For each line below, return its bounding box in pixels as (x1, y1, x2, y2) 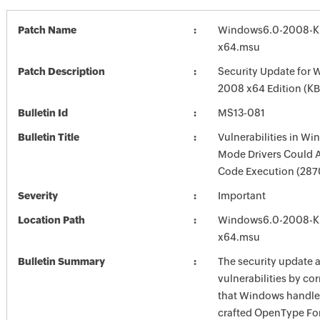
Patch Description (17, 66, 105, 77)
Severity (17, 190, 58, 201)
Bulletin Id (17, 107, 68, 119)
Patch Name (17, 24, 76, 36)
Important (217, 190, 266, 201)
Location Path (17, 214, 85, 226)
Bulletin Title (17, 131, 79, 143)
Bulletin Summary (17, 256, 105, 267)
